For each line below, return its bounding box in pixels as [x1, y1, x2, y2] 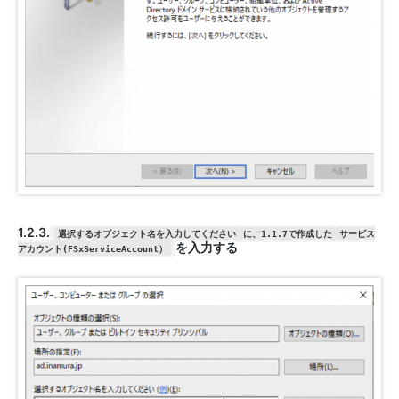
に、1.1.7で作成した [242, 229, 332, 240]
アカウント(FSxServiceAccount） [18, 244, 167, 255]
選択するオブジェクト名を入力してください [57, 229, 236, 240]
